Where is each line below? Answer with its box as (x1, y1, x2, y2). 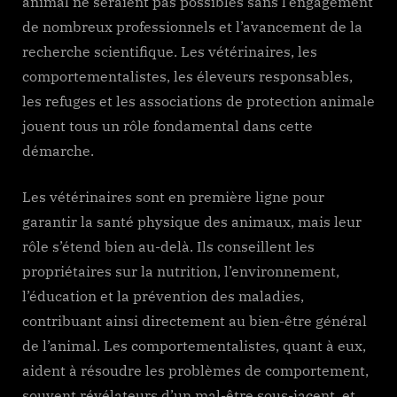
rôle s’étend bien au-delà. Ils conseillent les (22, 237, 315, 255)
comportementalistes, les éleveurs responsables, (22, 66, 353, 85)
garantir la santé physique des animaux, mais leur (22, 212, 362, 230)
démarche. (22, 141, 94, 160)
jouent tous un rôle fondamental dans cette (22, 116, 313, 135)
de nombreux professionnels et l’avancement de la (22, 17, 362, 35)
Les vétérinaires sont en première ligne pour (22, 187, 324, 206)
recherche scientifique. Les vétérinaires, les (22, 42, 317, 60)
